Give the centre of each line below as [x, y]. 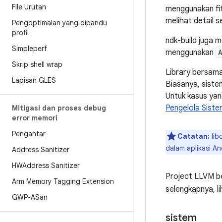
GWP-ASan [30, 197]
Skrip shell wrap [37, 64]
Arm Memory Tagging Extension [63, 181]
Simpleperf [29, 49]
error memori [35, 118]
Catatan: [194, 136]
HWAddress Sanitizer [46, 166]
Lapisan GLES [34, 80]
